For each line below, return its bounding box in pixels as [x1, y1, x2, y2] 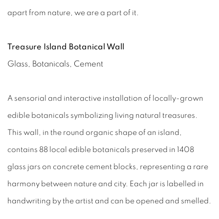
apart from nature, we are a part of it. [7, 9, 139, 17]
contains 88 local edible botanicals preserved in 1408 [7, 146, 194, 154]
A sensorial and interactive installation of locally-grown [7, 94, 203, 103]
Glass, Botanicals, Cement [7, 60, 103, 68]
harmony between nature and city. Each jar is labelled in [7, 180, 204, 188]
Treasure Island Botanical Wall [7, 43, 124, 51]
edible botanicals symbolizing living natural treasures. [7, 111, 197, 120]
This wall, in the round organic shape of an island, [7, 129, 182, 137]
